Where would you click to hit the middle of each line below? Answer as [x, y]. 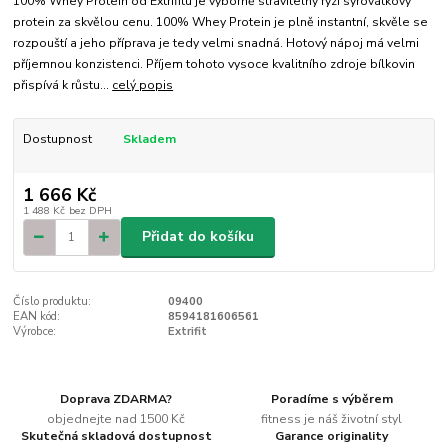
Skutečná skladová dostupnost [116, 435]
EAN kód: [37, 316]
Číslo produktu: [52, 301]
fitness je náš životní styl [332, 418]
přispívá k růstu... [63, 84]
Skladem [149, 138]
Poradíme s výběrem [331, 399]
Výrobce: [35, 331]
